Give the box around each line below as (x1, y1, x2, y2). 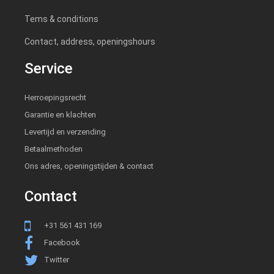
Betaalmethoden (24, 144, 83, 154)
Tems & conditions (24, 14, 98, 24)
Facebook (42, 237, 80, 247)
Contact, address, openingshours (24, 37, 155, 47)
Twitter (42, 254, 69, 264)
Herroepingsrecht (24, 93, 86, 103)
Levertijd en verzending (24, 127, 106, 137)
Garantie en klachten (24, 110, 96, 120)
